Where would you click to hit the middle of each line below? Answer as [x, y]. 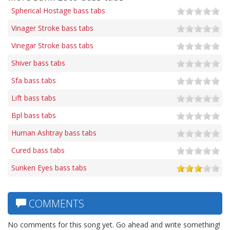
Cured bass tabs [38, 150]
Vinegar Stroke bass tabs [52, 45]
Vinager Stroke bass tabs [52, 28]
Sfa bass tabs [34, 80]
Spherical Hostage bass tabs [58, 10]
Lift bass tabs [34, 98]
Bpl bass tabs [34, 115]
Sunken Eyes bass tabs [49, 167]
